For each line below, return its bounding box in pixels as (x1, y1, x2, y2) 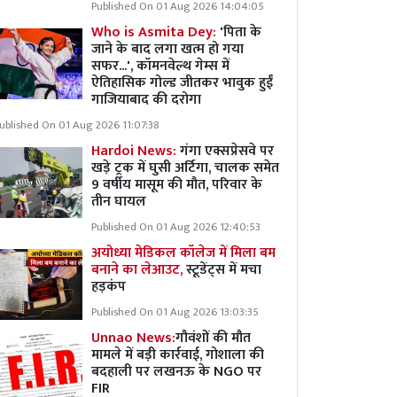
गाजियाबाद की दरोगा (91, 88, 205, 112)
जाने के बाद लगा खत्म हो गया (91, 37, 244, 61)
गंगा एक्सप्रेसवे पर (180, 139, 274, 163)
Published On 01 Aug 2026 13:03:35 (91, 303, 259, 322)
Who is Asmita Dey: (91, 20, 216, 44)
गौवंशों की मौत (175, 326, 251, 350)
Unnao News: (91, 326, 175, 350)
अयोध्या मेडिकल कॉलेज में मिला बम (91, 241, 276, 265)
